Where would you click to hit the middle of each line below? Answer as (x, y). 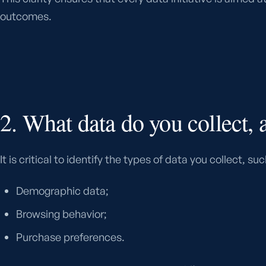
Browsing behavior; (62, 213)
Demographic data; (63, 190)
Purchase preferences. (71, 237)
